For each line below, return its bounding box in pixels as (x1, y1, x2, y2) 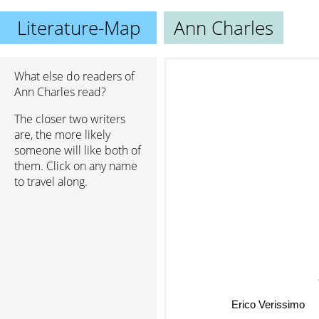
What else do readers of (14, 68, 135, 84)
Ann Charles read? (14, 84, 106, 100)
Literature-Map (16, 15, 140, 41)
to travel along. (14, 174, 88, 189)
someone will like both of (14, 142, 141, 158)
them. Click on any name (14, 158, 137, 174)
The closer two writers (14, 111, 125, 127)
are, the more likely (14, 127, 110, 142)
